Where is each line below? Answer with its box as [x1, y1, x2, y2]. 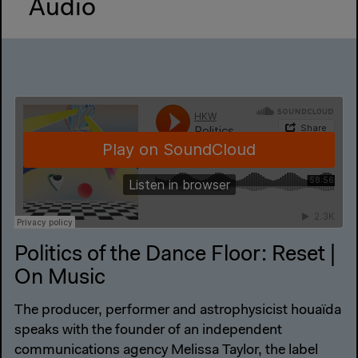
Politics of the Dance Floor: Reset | [14, 245, 336, 267]
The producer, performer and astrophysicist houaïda [14, 303, 341, 318]
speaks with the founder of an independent [14, 323, 282, 338]
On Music [14, 268, 105, 290]
